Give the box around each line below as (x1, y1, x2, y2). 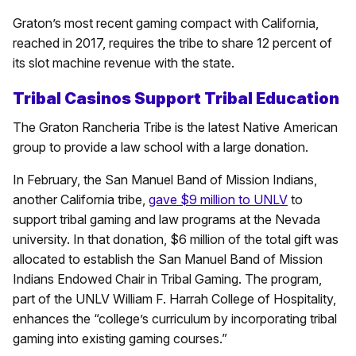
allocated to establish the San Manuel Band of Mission (13, 250, 323, 267)
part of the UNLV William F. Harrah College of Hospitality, (13, 290, 336, 307)
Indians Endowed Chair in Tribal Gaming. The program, (13, 270, 322, 287)
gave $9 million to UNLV (149, 191, 288, 207)
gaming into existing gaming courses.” (13, 330, 227, 346)
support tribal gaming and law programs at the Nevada (13, 211, 320, 227)
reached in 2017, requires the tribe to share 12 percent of (13, 34, 332, 51)
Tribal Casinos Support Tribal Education (13, 88, 339, 108)
